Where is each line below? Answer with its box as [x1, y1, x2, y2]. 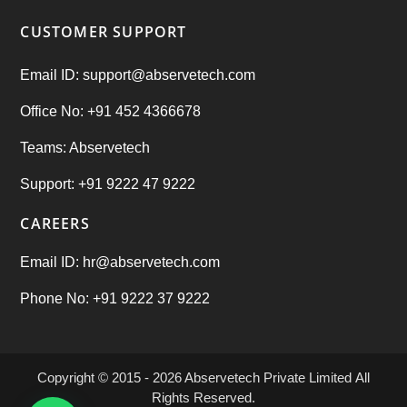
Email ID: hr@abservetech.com [20, 254, 221, 271]
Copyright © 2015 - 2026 [37, 370, 184, 386]
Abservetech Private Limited [184, 370, 352, 386]
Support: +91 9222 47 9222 [20, 176, 196, 193]
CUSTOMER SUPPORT [20, 22, 187, 43]
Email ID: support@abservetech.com [20, 67, 256, 84]
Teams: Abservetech [20, 140, 151, 156]
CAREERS [20, 213, 90, 234]
